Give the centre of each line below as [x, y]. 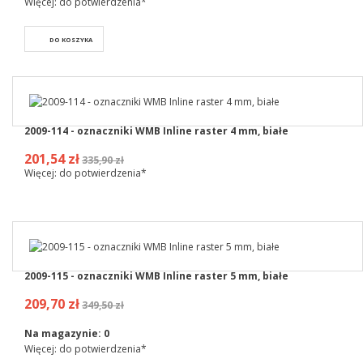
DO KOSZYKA [71, 39]
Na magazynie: [64, 334]
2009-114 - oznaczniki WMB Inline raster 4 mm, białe [156, 130]
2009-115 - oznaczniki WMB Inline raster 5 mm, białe [156, 276]
